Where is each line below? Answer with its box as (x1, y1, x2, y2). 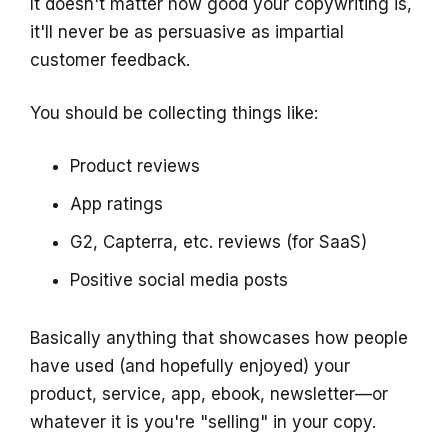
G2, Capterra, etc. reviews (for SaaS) (70, 232, 367, 253)
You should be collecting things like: (30, 103, 318, 124)
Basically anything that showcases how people (30, 328, 408, 349)
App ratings (70, 194, 163, 215)
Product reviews (70, 156, 200, 177)
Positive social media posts (70, 270, 288, 291)
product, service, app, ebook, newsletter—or (30, 384, 388, 405)
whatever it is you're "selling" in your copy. (30, 412, 376, 433)
